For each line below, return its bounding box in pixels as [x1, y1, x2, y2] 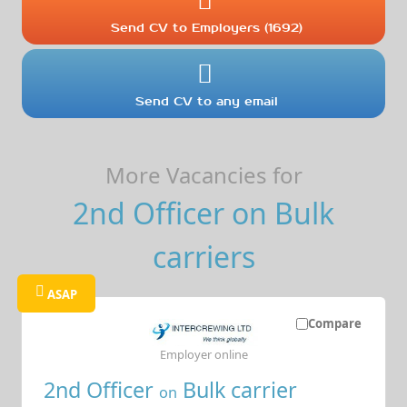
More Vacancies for [104, 159, 303, 190]
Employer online [159, 345, 248, 362]
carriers [152, 236, 255, 276]
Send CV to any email [135, 93, 279, 109]
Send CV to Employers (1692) [111, 19, 303, 35]
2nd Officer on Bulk [73, 193, 334, 233]
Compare [307, 314, 362, 332]
